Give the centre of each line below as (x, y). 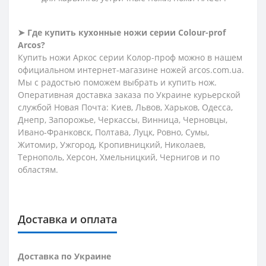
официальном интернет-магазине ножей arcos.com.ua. (131, 69)
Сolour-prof (202, 32)
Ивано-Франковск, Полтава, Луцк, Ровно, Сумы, (113, 132)
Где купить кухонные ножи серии (102, 32)
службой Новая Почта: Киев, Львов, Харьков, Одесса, (125, 107)
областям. (38, 169)
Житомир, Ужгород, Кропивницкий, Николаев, (112, 144)
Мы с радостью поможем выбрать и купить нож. (117, 82)
